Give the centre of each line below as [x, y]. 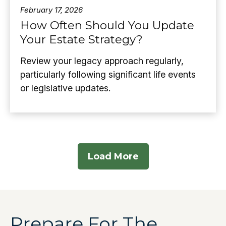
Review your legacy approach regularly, [102, 61]
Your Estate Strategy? [81, 40]
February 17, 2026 [51, 10]
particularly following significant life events [108, 75]
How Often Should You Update [107, 25]
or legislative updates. [65, 88]
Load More [113, 157]
